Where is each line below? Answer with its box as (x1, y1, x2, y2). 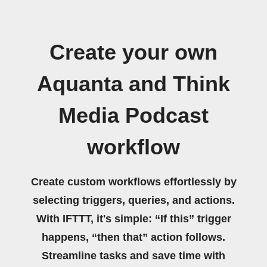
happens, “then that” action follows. (42, 231, 225, 243)
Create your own (49, 41, 218, 64)
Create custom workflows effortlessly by (30, 176, 237, 188)
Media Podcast (58, 104, 209, 128)
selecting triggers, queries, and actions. (32, 194, 235, 206)
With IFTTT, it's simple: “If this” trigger (36, 213, 231, 225)
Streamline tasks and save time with (42, 250, 225, 262)
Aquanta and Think (37, 72, 230, 96)
